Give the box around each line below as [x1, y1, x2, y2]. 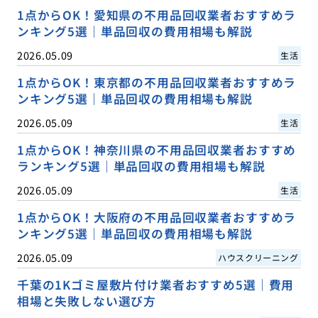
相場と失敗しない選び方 [16, 292, 157, 310]
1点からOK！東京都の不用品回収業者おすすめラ [16, 73, 297, 91]
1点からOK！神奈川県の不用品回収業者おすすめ [16, 141, 297, 158]
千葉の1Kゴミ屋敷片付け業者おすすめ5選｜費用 [16, 276, 295, 294]
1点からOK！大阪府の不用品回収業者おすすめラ [16, 209, 297, 226]
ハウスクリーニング [218, 251, 299, 264]
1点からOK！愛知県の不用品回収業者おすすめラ [16, 6, 297, 23]
